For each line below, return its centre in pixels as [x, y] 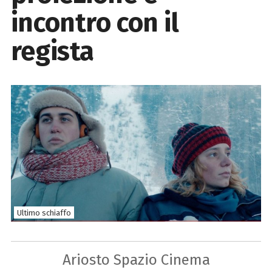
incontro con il [95, 22]
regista [52, 51]
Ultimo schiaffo [44, 212]
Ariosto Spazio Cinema [136, 259]
